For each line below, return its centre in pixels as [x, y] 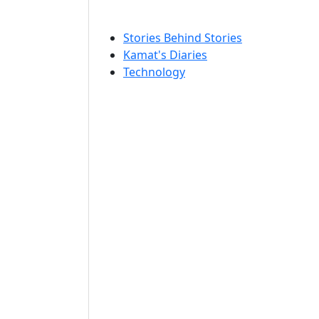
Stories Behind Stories [183, 38]
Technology [154, 72]
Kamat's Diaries [165, 55]
